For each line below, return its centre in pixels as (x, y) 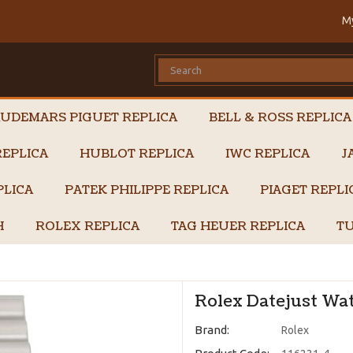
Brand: (212, 330)
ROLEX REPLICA (87, 227)
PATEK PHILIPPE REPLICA (147, 190)
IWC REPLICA (268, 154)
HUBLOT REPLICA (137, 154)
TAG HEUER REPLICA (238, 227)
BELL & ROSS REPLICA (280, 118)
